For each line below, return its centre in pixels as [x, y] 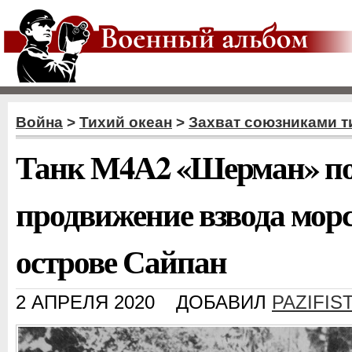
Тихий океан [126, 122]
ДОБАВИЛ [224, 302]
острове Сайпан [121, 261]
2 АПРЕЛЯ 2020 [85, 302]
